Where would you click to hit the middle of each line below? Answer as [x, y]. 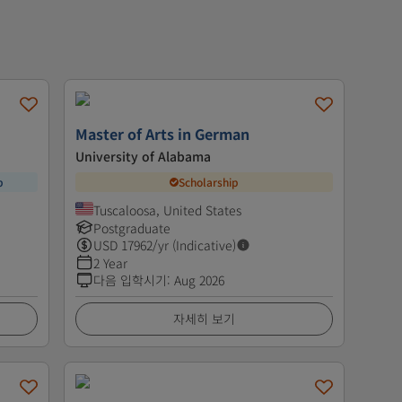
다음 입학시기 [130, 280]
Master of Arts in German [162, 133]
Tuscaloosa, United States [167, 210]
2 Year [110, 262]
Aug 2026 [199, 280]
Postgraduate [131, 227]
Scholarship [208, 182]
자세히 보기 [204, 318]
